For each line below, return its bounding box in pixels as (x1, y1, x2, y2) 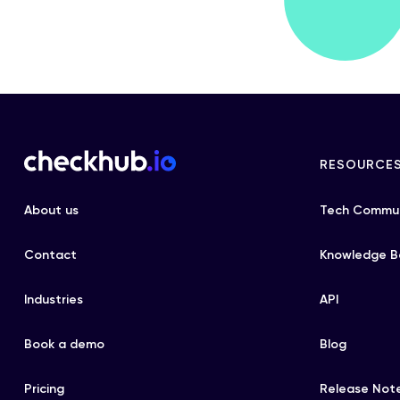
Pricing (24, 381, 64, 396)
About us (24, 203, 79, 218)
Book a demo (24, 337, 104, 352)
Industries (24, 292, 83, 307)
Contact (24, 247, 77, 262)
